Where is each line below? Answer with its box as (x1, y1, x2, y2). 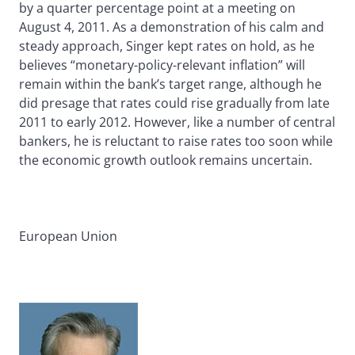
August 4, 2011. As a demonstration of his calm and (19, 18, 324, 36)
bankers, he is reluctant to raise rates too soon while (19, 132, 333, 151)
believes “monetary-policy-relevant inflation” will (19, 56, 305, 74)
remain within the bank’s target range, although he (19, 75, 322, 94)
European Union (19, 227, 117, 246)
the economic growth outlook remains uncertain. (19, 151, 312, 170)
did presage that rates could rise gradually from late (19, 94, 330, 113)
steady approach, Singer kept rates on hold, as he (19, 37, 315, 55)
